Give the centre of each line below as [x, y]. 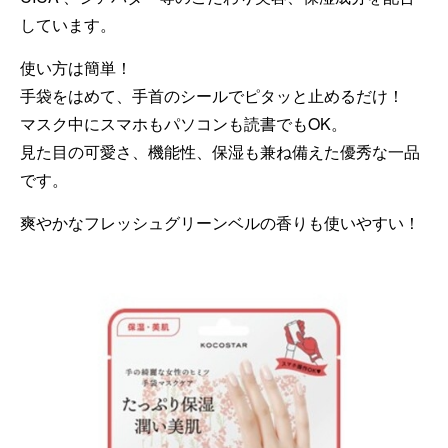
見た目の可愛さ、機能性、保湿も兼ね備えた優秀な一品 [220, 151]
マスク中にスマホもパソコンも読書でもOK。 [183, 123]
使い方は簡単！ [76, 67]
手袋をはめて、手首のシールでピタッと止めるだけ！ [212, 95]
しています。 [68, 24]
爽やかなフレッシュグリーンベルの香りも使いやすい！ [220, 222]
